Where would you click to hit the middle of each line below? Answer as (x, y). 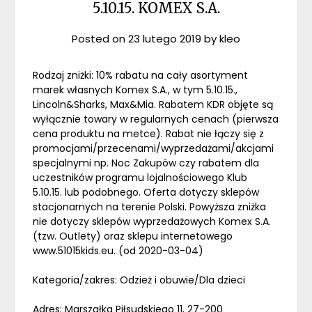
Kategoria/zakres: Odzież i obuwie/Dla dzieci (139, 280)
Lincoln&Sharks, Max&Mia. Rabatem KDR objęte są (153, 105)
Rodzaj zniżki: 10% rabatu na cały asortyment (141, 76)
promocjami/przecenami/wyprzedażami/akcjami (154, 149)
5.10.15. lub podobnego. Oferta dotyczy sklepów (146, 193)
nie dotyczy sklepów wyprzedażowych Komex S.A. (152, 222)
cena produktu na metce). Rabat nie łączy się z (149, 134)
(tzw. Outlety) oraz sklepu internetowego (133, 236)
